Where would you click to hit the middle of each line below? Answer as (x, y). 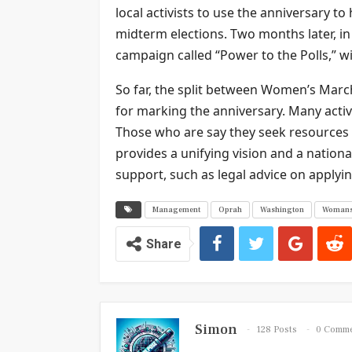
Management (176, 209)
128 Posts (277, 330)
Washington (282, 209)
